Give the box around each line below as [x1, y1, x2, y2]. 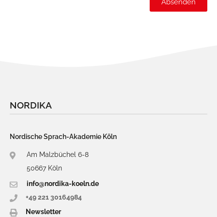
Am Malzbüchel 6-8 [27, 151, 89, 159]
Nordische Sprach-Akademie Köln [10, 133, 117, 141]
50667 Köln [27, 164, 62, 172]
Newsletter [26, 208, 61, 216]
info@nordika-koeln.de [27, 180, 99, 188]
